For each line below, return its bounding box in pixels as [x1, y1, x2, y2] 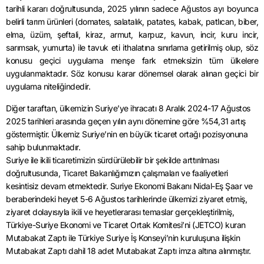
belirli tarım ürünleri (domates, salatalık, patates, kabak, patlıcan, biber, [6, 16, 258, 27]
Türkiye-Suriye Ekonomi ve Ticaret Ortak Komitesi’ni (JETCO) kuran [6, 219, 246, 230]
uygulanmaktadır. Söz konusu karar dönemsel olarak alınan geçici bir [6, 68, 258, 79]
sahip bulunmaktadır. [6, 141, 80, 152]
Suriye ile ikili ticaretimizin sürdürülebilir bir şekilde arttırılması [6, 154, 219, 165]
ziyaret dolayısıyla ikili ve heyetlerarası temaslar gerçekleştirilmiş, [6, 206, 234, 217]
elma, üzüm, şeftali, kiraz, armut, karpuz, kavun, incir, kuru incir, [6, 29, 258, 40]
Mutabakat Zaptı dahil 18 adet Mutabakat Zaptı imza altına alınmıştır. [6, 245, 251, 256]
